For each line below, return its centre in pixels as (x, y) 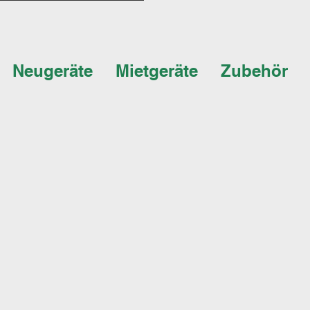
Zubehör (254, 71)
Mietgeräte (157, 71)
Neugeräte (53, 71)
